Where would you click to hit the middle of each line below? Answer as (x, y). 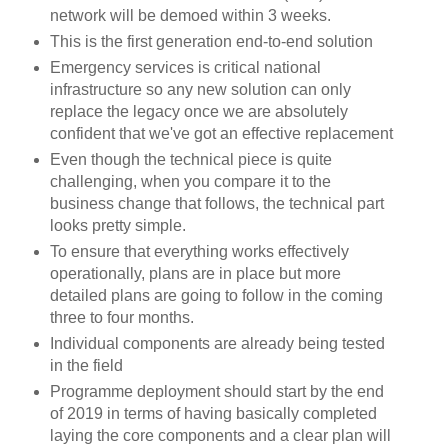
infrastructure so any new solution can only (200, 89)
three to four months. (121, 317)
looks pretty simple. (119, 225)
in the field (86, 365)
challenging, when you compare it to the (190, 181)
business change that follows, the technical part (216, 203)
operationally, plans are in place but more (195, 273)
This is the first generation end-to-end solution (211, 41)
